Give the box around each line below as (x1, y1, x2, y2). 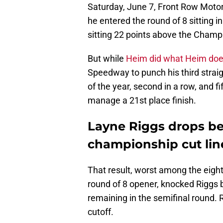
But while (88, 53, 126, 64)
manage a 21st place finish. (88, 95, 196, 106)
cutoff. (88, 207, 113, 218)
